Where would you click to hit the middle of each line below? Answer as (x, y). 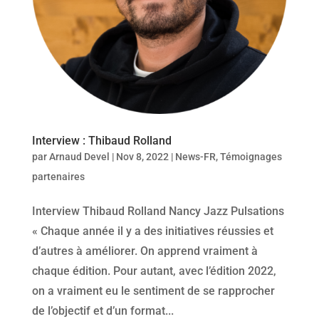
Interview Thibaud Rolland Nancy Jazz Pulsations (158, 211)
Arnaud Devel (79, 157)
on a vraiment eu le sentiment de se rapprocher (153, 291)
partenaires (58, 177)
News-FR (195, 157)
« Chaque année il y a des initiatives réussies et (152, 231)
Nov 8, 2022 (142, 157)
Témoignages (251, 157)
